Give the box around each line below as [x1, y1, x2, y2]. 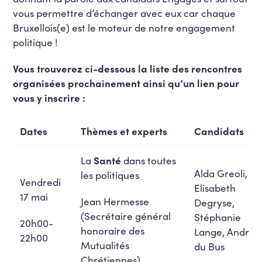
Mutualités [81, 237, 130, 252]
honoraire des [81, 223, 145, 237]
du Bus [194, 239, 225, 253]
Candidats [194, 123, 244, 138]
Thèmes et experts [81, 123, 168, 138]
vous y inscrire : [13, 90, 86, 105]
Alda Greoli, [194, 166, 248, 180]
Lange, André [194, 224, 256, 239]
